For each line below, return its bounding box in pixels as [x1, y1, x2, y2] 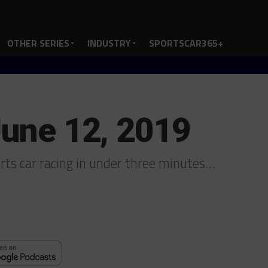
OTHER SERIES [7, 36, 69, 50]
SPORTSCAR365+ [149, 36, 223, 50]
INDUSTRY [87, 36, 131, 50]
